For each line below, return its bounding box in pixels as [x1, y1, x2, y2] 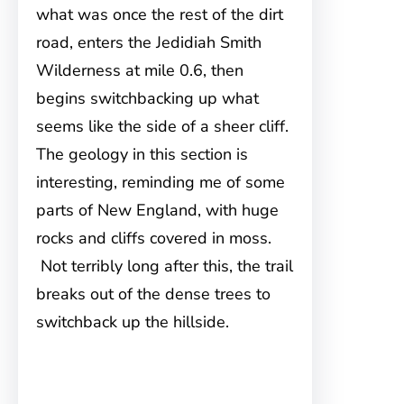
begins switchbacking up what [36, 87, 259, 110]
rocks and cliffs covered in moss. [36, 227, 271, 250]
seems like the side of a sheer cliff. [36, 115, 293, 138]
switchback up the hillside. [36, 311, 229, 334]
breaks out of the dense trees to [36, 283, 271, 306]
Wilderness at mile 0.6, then [36, 60, 243, 82]
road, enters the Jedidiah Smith [36, 32, 262, 54]
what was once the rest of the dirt [36, 4, 283, 26]
